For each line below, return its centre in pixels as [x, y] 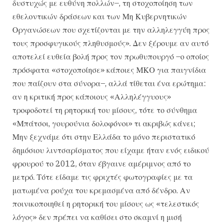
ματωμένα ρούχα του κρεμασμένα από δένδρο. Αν [101, 190]
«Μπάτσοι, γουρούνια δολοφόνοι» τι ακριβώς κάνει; [104, 123]
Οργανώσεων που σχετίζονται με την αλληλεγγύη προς [111, 29]
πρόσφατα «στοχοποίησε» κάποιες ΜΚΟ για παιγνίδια [109, 70]
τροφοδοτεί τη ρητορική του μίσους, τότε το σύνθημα [105, 110]
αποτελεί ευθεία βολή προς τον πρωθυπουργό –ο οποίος [111, 56]
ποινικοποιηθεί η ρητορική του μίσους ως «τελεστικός [106, 203]
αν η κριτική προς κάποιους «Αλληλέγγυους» [92, 96]
